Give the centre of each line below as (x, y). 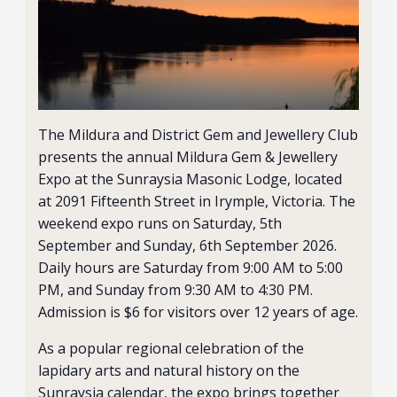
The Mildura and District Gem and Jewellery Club (198, 135)
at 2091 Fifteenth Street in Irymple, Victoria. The (197, 201)
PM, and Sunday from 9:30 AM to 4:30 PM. (176, 290)
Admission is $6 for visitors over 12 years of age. (198, 312)
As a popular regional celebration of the (171, 348)
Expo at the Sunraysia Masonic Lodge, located (191, 179)
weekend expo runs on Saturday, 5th (160, 223)
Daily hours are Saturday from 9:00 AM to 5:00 (191, 268)
